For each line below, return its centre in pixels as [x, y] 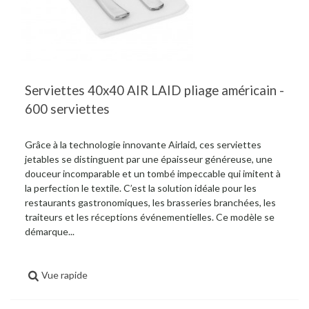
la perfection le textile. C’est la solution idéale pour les [141, 188]
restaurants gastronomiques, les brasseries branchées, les [150, 202]
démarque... [50, 231]
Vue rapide [65, 275]
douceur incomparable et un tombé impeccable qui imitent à [153, 173]
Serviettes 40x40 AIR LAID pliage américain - [154, 90]
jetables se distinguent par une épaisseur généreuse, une [149, 159]
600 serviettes [67, 109]
